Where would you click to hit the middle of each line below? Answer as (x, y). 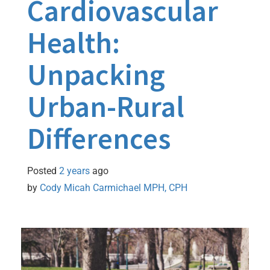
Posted (43, 171)
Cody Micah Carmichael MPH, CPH (114, 187)
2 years (74, 171)
